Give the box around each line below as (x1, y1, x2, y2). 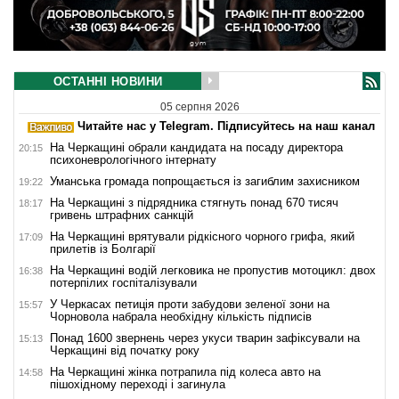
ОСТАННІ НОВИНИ (53, 74, 163, 88)
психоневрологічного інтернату (50, 153, 216, 167)
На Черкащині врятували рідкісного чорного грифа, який (50, 230, 354, 244)
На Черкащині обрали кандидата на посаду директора (50, 141, 343, 155)
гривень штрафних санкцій (50, 208, 193, 223)
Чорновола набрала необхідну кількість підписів (50, 310, 312, 324)
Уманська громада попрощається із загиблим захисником (50, 175, 363, 189)
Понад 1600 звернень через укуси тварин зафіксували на (50, 331, 360, 346)
